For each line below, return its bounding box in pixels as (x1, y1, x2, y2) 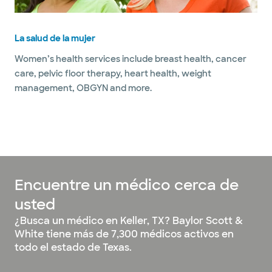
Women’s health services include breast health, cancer (15, 53, 246, 65)
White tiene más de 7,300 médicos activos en (15, 228, 234, 241)
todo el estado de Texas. (15, 241, 132, 254)
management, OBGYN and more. (15, 83, 152, 94)
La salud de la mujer (15, 33, 95, 44)
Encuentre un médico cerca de (15, 175, 239, 195)
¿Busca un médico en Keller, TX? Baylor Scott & (15, 214, 243, 228)
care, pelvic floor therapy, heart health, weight (15, 68, 211, 80)
